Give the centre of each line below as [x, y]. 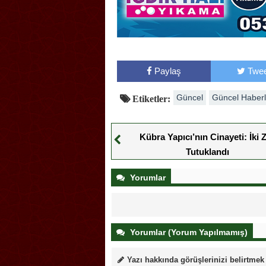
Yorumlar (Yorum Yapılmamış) [188, 232]
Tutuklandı [208, 152]
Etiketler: [150, 99]
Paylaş [167, 71]
